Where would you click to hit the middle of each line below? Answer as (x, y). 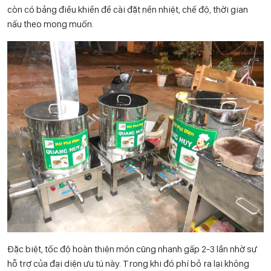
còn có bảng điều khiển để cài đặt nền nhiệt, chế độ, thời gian (128, 9)
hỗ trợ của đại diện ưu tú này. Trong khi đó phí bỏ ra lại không (128, 264)
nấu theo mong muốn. (51, 24)
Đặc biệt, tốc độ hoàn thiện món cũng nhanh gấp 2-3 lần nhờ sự (132, 249)
